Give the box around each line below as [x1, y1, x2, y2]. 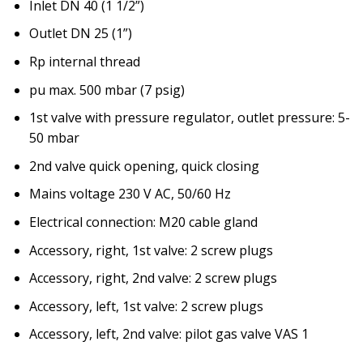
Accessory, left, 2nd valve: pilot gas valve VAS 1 [28, 325, 309, 344]
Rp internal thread [28, 53, 140, 71]
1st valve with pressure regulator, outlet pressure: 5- [28, 109, 350, 127]
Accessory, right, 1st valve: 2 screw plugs [28, 241, 273, 259]
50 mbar [28, 129, 79, 147]
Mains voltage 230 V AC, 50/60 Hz [28, 185, 231, 203]
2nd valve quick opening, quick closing [28, 156, 259, 175]
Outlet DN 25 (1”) [28, 24, 132, 43]
